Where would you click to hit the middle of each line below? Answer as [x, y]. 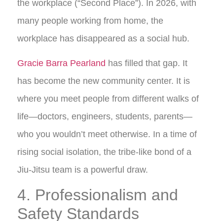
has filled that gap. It [147, 63]
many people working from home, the [90, 20]
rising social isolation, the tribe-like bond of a [104, 152]
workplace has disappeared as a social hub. [103, 38]
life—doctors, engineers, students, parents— [105, 116]
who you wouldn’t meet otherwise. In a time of [107, 134]
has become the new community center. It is [104, 81]
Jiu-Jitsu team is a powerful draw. [83, 169]
